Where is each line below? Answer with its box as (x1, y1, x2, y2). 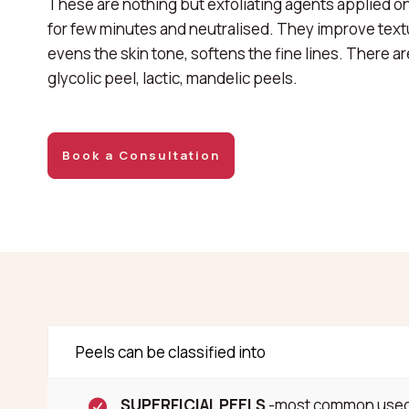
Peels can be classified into (76, 341, 266, 362)
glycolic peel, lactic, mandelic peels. (47, 68, 298, 89)
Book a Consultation (62, 147, 220, 163)
